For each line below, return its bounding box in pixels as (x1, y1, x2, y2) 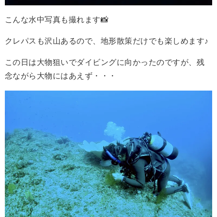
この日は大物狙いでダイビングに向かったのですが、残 (5, 58, 204, 66)
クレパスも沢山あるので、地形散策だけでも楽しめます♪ (5, 36, 209, 45)
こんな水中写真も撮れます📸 (5, 15, 109, 24)
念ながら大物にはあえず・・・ (5, 71, 117, 80)
